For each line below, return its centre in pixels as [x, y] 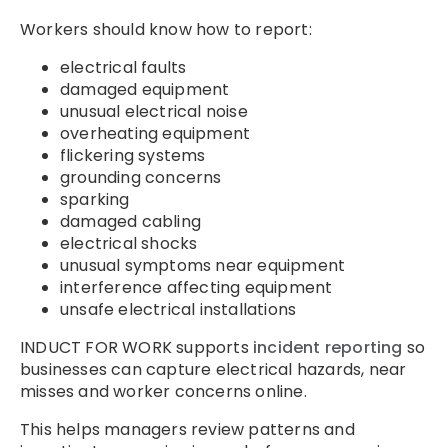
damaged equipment [145, 90]
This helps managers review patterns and [187, 430]
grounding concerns [141, 178]
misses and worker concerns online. [163, 392]
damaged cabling [130, 222]
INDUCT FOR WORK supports [136, 348]
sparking [95, 200]
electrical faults [123, 68]
